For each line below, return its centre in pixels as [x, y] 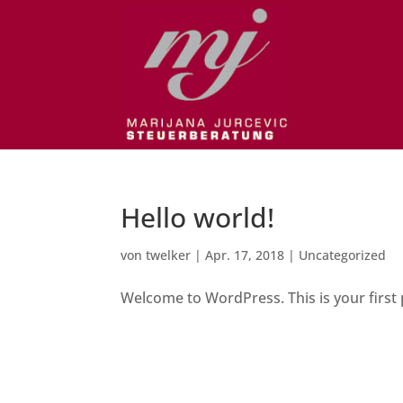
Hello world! [198, 217]
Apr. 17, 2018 [245, 255]
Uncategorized [343, 255]
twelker [169, 255]
